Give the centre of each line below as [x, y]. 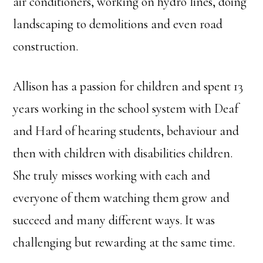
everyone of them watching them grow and [122, 198]
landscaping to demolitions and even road [118, 24]
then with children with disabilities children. [123, 154]
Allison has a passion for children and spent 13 [128, 87]
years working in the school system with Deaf [126, 109]
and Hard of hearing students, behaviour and [126, 131]
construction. [46, 47]
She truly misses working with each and [112, 176]
